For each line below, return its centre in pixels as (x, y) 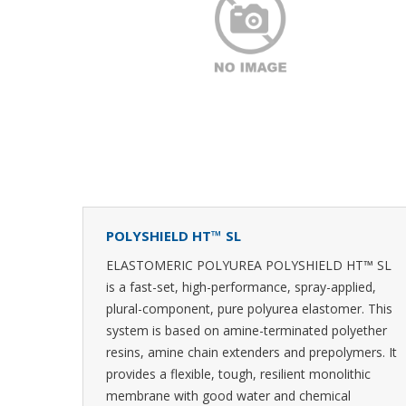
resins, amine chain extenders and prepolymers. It (251, 352)
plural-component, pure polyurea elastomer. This (249, 309)
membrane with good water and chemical (228, 396)
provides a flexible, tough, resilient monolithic (238, 374)
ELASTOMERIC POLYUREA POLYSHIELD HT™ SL (249, 265)
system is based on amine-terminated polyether (246, 330)
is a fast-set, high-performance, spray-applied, (241, 287)
